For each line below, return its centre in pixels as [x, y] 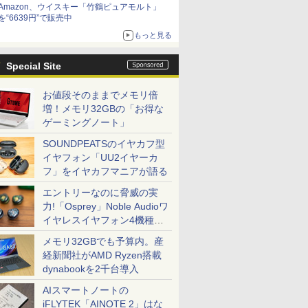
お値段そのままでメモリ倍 [100, 95]
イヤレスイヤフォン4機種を [103, 220]
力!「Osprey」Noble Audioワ [106, 206]
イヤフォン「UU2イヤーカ [100, 157]
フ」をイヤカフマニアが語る [105, 171]
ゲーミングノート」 [86, 122]
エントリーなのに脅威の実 [100, 192]
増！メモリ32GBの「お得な [103, 109]
